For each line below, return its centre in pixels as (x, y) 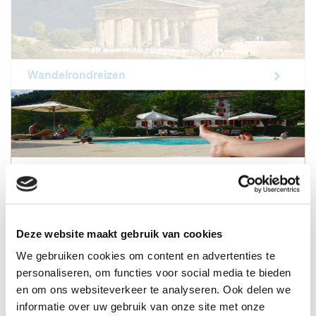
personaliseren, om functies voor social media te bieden (154, 272)
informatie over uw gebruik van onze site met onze (141, 306)
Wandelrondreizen (77, 75)
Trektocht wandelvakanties (99, 271)
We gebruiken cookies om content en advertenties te (146, 255)
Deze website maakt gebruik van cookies (120, 233)
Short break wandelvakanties (105, 173)
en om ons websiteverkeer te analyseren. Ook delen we (153, 289)
